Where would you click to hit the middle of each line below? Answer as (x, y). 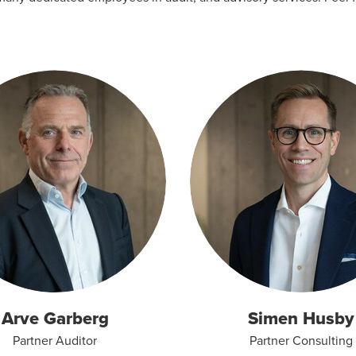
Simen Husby (301, 318)
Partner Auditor (55, 341)
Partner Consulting (301, 341)
